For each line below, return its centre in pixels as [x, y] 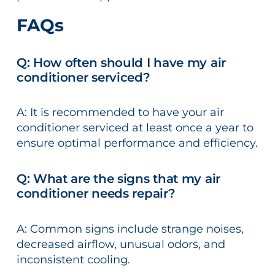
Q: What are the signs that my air [118, 179]
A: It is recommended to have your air [120, 112]
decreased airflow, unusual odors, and [121, 244]
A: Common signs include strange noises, [130, 229]
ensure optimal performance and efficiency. [137, 143]
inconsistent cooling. [73, 259]
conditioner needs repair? [96, 194]
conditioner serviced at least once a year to [135, 127]
